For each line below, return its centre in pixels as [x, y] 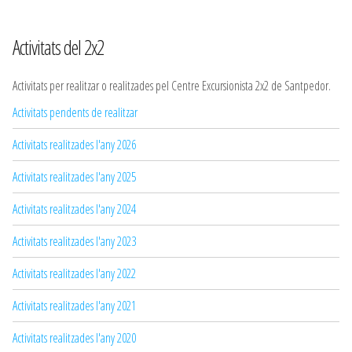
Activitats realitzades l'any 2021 [74, 305]
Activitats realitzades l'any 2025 [74, 176]
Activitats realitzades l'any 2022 [74, 273]
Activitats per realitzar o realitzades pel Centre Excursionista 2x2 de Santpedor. [172, 85]
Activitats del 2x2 [58, 48]
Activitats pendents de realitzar [75, 112]
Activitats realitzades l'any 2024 [74, 209]
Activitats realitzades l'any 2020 [74, 337]
